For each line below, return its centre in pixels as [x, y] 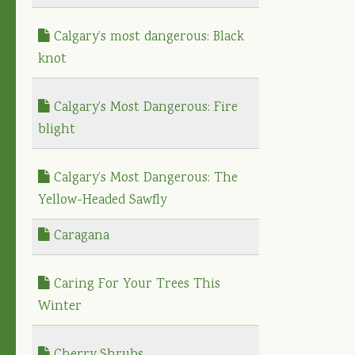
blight [57, 130]
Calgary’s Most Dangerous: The [144, 178]
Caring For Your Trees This [135, 284]
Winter [60, 307]
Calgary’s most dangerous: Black [147, 37]
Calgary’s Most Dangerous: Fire [144, 108]
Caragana [80, 236]
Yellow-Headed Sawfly [102, 200]
